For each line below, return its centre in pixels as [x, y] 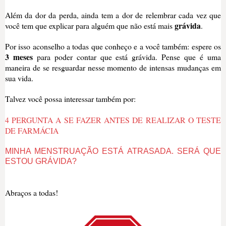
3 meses [19, 56]
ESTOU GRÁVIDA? [41, 161]
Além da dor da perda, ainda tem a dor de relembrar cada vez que [113, 15]
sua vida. [19, 78]
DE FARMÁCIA [32, 130]
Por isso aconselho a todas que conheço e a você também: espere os [113, 46]
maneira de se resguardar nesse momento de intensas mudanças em [113, 67]
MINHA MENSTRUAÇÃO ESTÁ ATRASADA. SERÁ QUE [113, 151]
